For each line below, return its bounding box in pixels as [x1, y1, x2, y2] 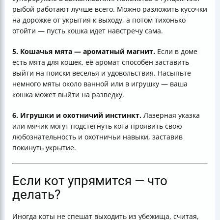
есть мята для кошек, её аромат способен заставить [12, 57, 189, 67]
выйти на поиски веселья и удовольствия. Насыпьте [12, 68, 191, 78]
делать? [12, 187, 60, 202]
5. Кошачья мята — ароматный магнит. [12, 47, 155, 56]
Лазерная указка [141, 110, 200, 120]
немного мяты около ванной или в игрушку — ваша [12, 79, 188, 88]
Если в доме [155, 47, 197, 56]
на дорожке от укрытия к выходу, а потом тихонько [12, 15, 186, 25]
